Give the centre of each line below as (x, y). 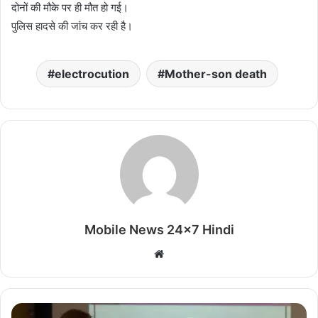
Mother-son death (216, 73)
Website (183, 253)
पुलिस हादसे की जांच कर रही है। (72, 26)
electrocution (92, 73)
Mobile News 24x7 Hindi (159, 229)
